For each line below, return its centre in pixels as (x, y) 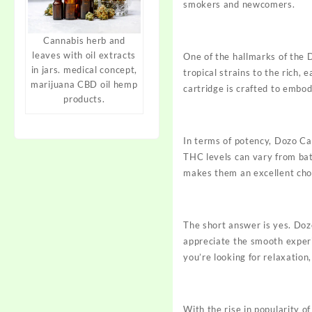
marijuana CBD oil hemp (84, 85)
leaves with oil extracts (84, 55)
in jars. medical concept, (84, 70)
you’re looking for (224, 257)
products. (84, 99)
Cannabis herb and (84, 41)
